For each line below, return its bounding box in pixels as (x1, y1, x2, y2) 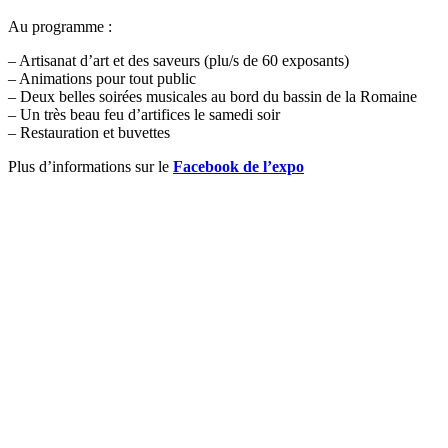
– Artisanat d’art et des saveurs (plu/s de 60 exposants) (8, 51, 349, 69)
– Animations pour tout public (8, 69, 196, 87)
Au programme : (8, 17, 112, 35)
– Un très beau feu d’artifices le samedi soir (8, 105, 280, 123)
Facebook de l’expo (173, 157, 304, 175)
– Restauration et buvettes (8, 123, 170, 141)
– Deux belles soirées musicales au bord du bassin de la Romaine (8, 87, 417, 105)
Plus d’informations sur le (8, 157, 173, 175)
